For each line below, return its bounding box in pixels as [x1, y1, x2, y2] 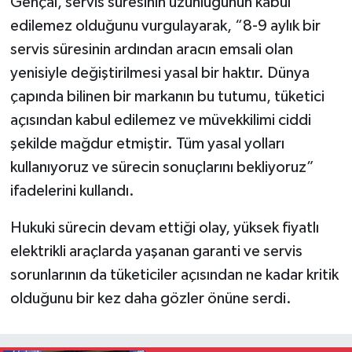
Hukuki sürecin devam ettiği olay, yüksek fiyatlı [9, 220, 319, 236]
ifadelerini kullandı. [9, 183, 134, 200]
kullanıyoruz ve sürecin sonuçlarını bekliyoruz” [9, 159, 314, 176]
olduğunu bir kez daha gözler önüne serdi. [9, 291, 291, 307]
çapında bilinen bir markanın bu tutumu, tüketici [9, 89, 324, 105]
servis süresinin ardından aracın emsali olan [9, 42, 293, 58]
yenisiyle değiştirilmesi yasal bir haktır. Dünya [9, 65, 310, 82]
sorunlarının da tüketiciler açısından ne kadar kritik [9, 267, 339, 284]
